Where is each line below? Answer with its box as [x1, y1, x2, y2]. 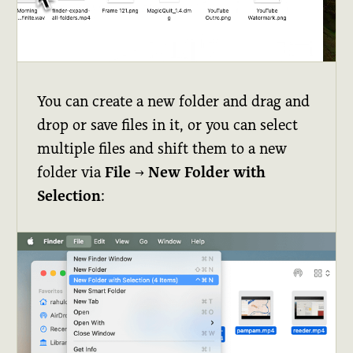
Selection [37, 188, 102, 205]
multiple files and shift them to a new [37, 140, 288, 158]
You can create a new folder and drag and [37, 93, 310, 110]
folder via [37, 164, 106, 181]
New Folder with [148, 164, 266, 181]
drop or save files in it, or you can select [37, 117, 299, 134]
